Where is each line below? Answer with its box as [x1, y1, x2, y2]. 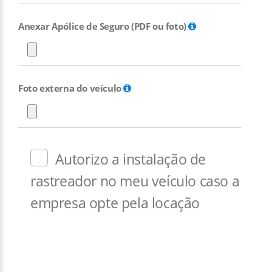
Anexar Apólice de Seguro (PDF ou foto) [18, 20, 189, 32]
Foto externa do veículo [18, 82, 124, 94]
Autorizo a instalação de [55, 150, 206, 169]
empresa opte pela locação [30, 194, 200, 212]
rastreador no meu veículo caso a [30, 172, 240, 191]
